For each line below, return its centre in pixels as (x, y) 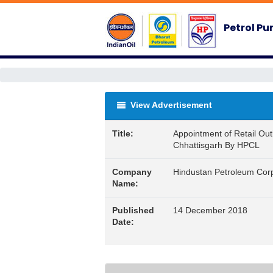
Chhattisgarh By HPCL (216, 145)
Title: (123, 133)
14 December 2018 (210, 210)
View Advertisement (170, 105)
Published (133, 210)
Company (132, 172)
